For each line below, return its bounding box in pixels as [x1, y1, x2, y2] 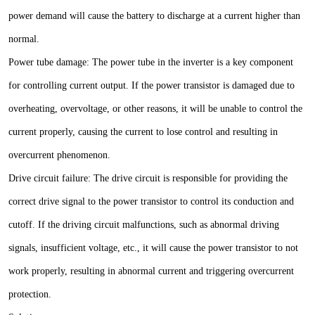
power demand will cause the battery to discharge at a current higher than [8, 11, 300, 21]
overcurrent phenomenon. [8, 150, 110, 160]
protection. [8, 289, 51, 300]
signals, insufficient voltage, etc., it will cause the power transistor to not [8, 243, 298, 253]
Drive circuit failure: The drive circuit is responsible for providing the [8, 173, 288, 184]
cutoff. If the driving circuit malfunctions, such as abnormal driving [8, 219, 279, 230]
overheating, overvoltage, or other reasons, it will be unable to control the [8, 103, 302, 114]
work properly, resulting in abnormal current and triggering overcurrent [8, 266, 294, 276]
